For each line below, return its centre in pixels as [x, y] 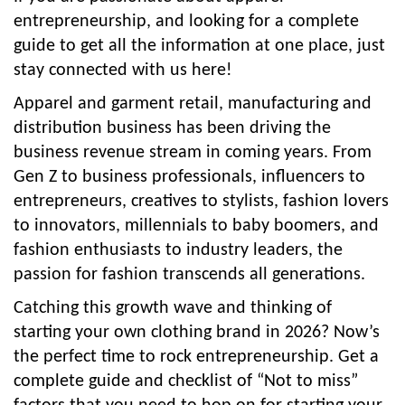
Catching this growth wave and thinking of [173, 308]
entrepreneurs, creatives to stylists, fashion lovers [201, 201]
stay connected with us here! [123, 70]
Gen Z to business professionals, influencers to [189, 177]
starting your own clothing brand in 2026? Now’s [197, 332]
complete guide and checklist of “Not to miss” [186, 381]
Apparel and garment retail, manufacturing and [193, 104]
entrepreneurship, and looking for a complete [186, 21]
